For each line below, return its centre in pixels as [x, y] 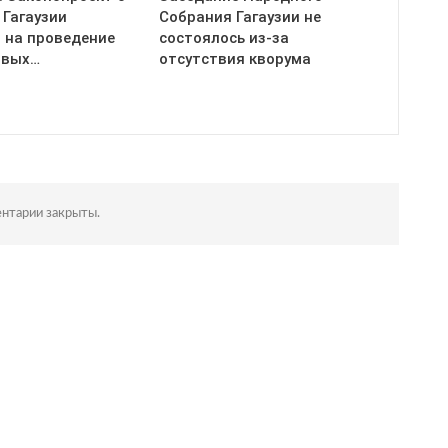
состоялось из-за [223, 38]
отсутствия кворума [234, 59]
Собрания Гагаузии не [239, 17]
